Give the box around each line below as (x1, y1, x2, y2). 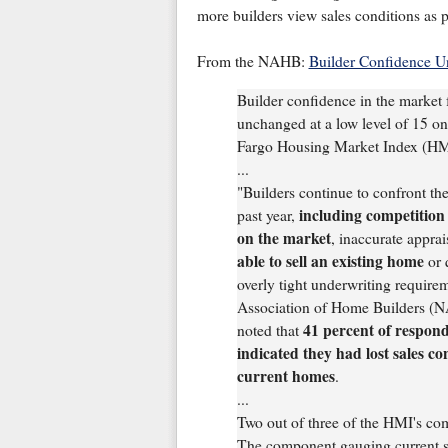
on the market (236, 226, 331, 249)
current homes (236, 364, 335, 387)
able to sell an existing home (236, 249, 424, 272)
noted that (236, 319, 303, 340)
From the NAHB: (196, 51, 309, 72)
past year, (236, 204, 299, 225)
